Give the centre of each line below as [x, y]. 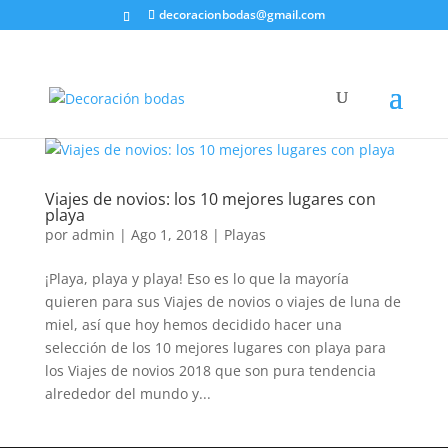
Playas [244, 234]
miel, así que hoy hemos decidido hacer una [193, 324]
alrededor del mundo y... [127, 393]
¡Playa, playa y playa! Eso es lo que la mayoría [196, 278]
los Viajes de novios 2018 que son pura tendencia [210, 370]
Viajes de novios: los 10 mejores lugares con [210, 199]
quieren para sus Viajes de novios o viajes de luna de [222, 301]
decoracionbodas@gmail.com [241, 14]
